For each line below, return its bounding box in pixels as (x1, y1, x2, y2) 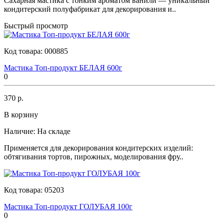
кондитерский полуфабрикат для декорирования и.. (4, 4, 176, 13)
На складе (37, 127, 70, 135)
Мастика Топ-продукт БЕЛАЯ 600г (4, 63, 122, 72)
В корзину (4, 110, 38, 119)
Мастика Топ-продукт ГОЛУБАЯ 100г (4, 202, 132, 211)
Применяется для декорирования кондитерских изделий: (4, 143, 193, 152)
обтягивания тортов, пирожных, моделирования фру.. (4, 152, 183, 161)
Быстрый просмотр (4, 21, 68, 30)
